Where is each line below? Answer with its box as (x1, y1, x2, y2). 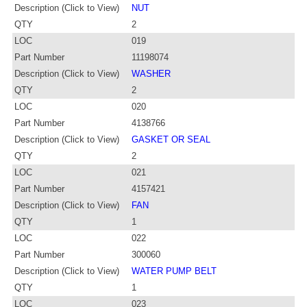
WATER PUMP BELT (132, 265, 217, 276)
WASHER (132, 68, 171, 79)
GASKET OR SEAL (132, 134, 210, 145)
